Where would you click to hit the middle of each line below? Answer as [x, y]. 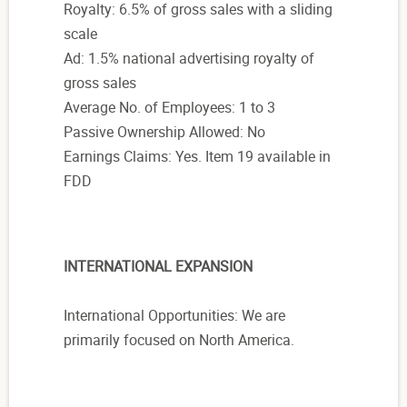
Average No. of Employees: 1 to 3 [169, 108]
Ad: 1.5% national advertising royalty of [189, 59]
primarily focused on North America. [179, 340]
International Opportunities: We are [174, 316]
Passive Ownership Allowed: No [164, 132]
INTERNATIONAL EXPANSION [158, 267]
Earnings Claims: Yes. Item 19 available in [197, 157]
